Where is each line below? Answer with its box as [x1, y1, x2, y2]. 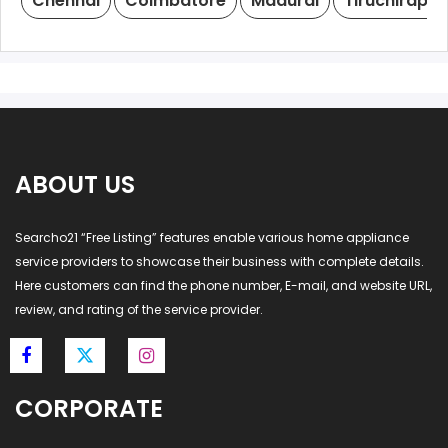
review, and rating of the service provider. [15, 301, 263, 318]
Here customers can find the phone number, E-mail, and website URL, [15, 277, 432, 294]
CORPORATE [15, 392, 163, 425]
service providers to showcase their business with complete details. [15, 253, 424, 270]
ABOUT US [15, 168, 135, 201]
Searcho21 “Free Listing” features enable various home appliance [15, 229, 409, 246]
